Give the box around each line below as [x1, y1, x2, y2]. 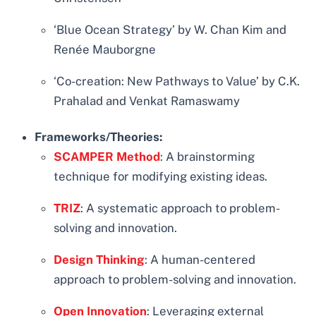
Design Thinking [54, 252, 145, 267]
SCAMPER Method [54, 150, 161, 164]
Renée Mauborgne [54, 42, 157, 57]
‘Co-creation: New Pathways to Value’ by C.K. [54, 73, 300, 88]
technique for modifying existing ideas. [54, 169, 268, 184]
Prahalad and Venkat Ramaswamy [54, 93, 241, 108]
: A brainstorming [160, 150, 255, 164]
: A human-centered [145, 252, 256, 267]
